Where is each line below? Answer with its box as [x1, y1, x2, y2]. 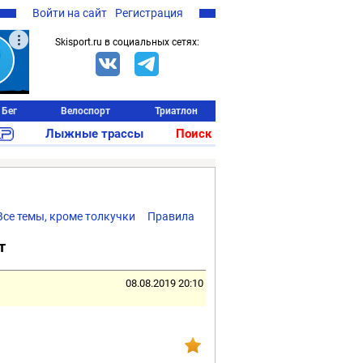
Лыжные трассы [45, 126, 144, 141]
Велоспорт [61, 105, 111, 117]
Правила [147, 210, 194, 223]
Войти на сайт [32, 6, 107, 19]
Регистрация [115, 6, 183, 19]
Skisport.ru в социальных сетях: [55, 36, 199, 48]
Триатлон [154, 105, 198, 117]
